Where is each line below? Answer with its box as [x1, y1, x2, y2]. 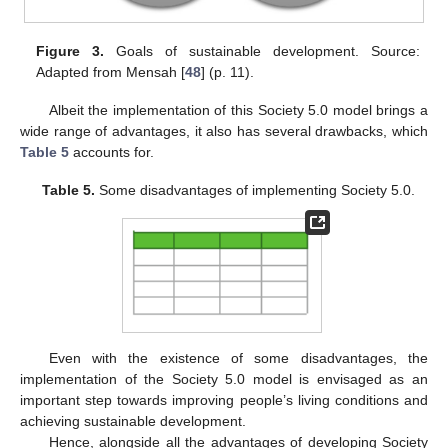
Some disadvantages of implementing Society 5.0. [94, 181, 415, 198]
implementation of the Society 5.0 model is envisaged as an [20, 370, 428, 387]
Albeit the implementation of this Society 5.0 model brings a [48, 101, 428, 118]
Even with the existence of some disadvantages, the [48, 349, 428, 366]
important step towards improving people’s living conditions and [20, 391, 428, 408]
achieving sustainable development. [20, 412, 246, 429]
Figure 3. [36, 42, 105, 59]
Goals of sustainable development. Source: [104, 42, 420, 59]
